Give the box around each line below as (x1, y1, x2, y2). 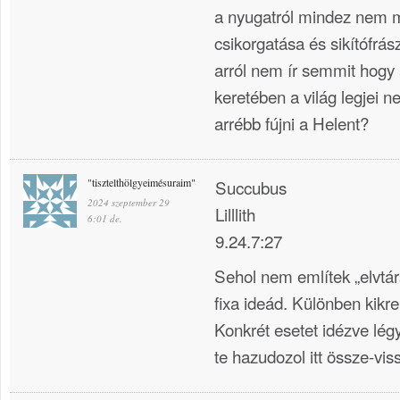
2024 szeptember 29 (87, 195, 170, 209)
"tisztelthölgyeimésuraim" (87, 174, 196, 189)
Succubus (215, 174, 287, 199)
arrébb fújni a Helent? (214, 111, 369, 136)
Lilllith (215, 201, 255, 226)
